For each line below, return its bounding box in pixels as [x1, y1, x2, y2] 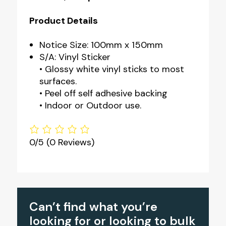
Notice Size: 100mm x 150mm [39, 38, 163, 51]
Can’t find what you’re [29, 199, 157, 215]
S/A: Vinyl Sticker [39, 50, 110, 63]
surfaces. [39, 75, 77, 87]
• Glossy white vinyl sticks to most [39, 63, 184, 75]
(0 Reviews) [46, 136, 94, 149]
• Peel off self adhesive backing [39, 87, 167, 99]
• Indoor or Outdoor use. [39, 99, 141, 111]
